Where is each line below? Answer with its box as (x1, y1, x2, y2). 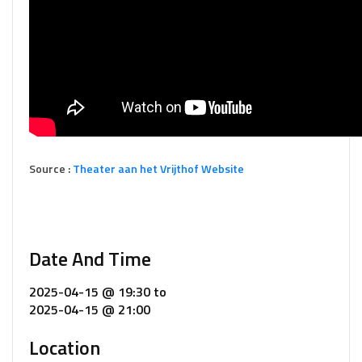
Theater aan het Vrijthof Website (73, 160, 244, 177)
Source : (29, 160, 73, 177)
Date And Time (29, 244, 151, 273)
